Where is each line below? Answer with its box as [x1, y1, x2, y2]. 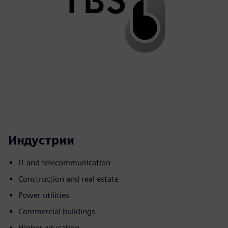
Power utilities [18, 190, 69, 200]
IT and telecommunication [18, 158, 110, 167]
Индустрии [8, 133, 74, 148]
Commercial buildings [18, 207, 95, 216]
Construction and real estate [18, 174, 119, 184]
